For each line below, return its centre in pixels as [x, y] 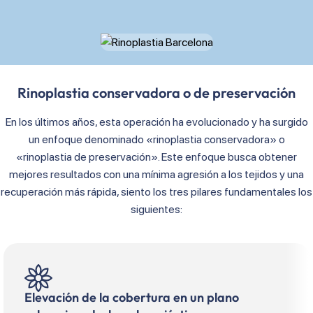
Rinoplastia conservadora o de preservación [156, 93]
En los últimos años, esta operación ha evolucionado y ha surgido [156, 122]
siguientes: [156, 210]
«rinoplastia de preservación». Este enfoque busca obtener [156, 157]
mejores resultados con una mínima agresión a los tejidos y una [156, 175]
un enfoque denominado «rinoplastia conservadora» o [156, 140]
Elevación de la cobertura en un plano [132, 298]
